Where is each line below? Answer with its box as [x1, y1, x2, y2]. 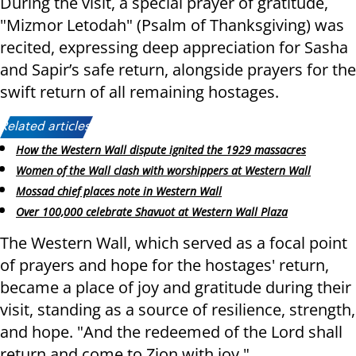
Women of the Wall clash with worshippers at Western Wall [16, 163, 311, 179]
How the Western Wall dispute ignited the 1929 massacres [16, 142, 306, 158]
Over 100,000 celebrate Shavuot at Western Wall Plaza [16, 203, 288, 219]
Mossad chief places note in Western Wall [16, 183, 222, 199]
